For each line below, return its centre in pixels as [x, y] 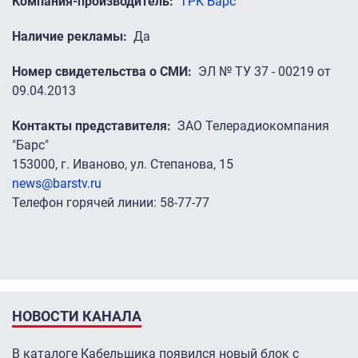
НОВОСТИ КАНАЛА [77, 316]
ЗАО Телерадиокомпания [253, 126]
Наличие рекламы [68, 37]
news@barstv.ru [57, 184]
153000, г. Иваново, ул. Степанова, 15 [123, 165]
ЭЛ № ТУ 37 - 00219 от [265, 72]
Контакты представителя [89, 126]
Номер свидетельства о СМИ [100, 72]
